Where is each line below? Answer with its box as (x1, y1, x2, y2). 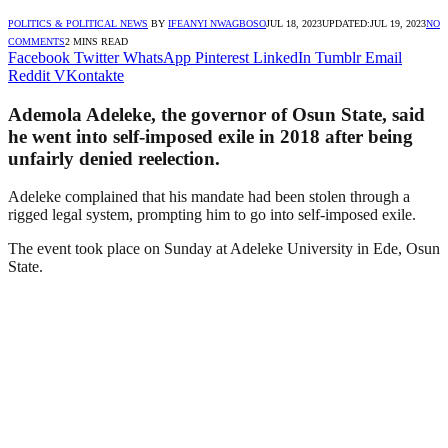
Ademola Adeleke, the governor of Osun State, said (8, 103, 425, 125)
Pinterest (195, 48, 249, 66)
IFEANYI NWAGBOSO (168, 17, 266, 29)
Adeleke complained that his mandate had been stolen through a (8, 188, 410, 206)
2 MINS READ (65, 35, 128, 47)
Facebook (8, 48, 70, 66)
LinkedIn (253, 48, 311, 66)
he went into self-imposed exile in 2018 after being (8, 125, 413, 147)
